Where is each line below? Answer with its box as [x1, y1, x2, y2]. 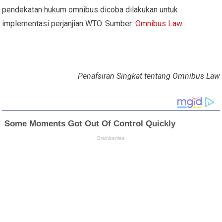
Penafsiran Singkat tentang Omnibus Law [77, 71, 220, 81]
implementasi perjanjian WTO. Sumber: [2, 18, 136, 28]
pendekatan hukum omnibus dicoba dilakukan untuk [2, 4, 178, 14]
